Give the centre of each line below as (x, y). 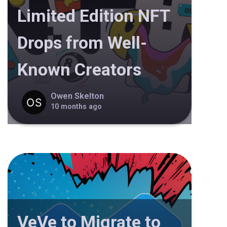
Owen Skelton (78, 96)
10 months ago (77, 106)
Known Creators (79, 69)
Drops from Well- (82, 42)
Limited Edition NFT (93, 15)
